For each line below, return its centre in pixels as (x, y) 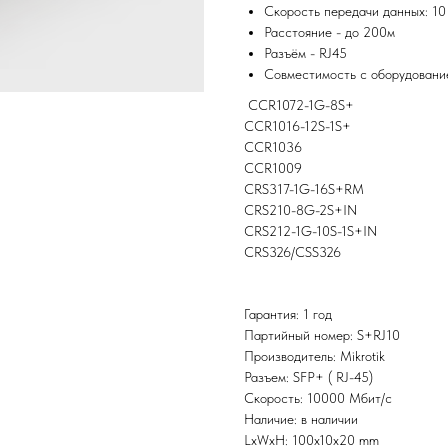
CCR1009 (273, 168)
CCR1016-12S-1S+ (297, 126)
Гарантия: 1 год (288, 314)
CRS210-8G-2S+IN (300, 210)
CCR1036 (273, 147)
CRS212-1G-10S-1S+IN (310, 231)
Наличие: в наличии (301, 419)
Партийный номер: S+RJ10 (322, 335)
